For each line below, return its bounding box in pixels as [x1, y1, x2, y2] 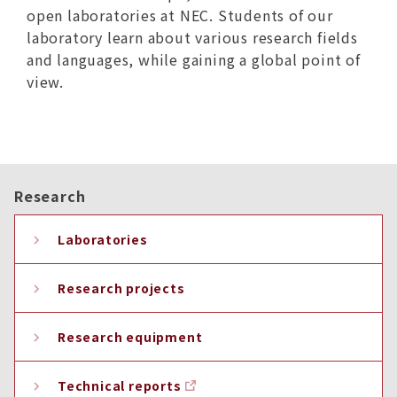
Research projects [58, 279, 185, 298]
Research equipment [58, 328, 203, 346]
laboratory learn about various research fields [26, 27, 358, 49]
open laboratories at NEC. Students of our [26, 4, 333, 27]
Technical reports [58, 377, 182, 395]
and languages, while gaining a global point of [26, 49, 361, 71]
